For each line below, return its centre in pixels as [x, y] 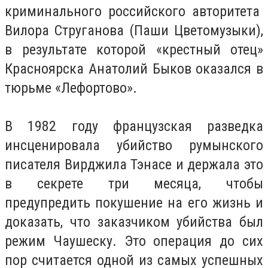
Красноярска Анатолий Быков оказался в [134, 68]
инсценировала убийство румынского [134, 145]
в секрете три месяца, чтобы [134, 183]
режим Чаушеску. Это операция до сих [134, 241]
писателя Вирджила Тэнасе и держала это [134, 164]
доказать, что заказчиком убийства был [134, 222]
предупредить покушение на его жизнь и [134, 202]
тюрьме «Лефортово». [71, 88]
